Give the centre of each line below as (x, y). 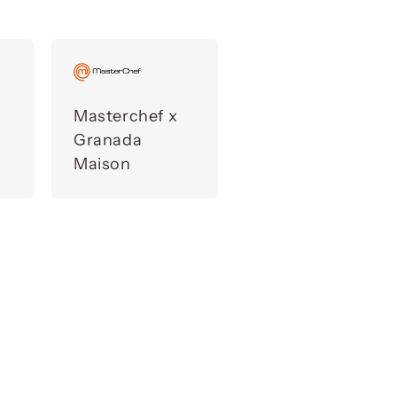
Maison (102, 163)
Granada (108, 140)
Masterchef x (126, 116)
